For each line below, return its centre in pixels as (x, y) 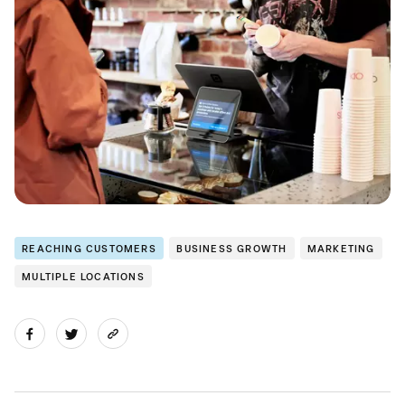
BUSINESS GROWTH (232, 249)
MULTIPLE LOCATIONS (83, 277)
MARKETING (341, 249)
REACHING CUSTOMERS (89, 249)
